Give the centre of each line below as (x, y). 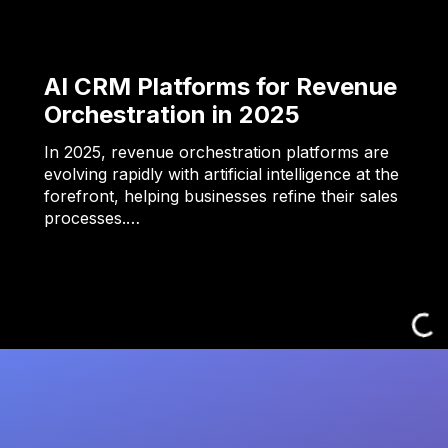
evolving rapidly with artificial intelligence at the (221, 174)
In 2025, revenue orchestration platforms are (216, 152)
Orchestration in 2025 (172, 115)
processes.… (92, 218)
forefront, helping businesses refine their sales (221, 196)
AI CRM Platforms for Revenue (220, 87)
